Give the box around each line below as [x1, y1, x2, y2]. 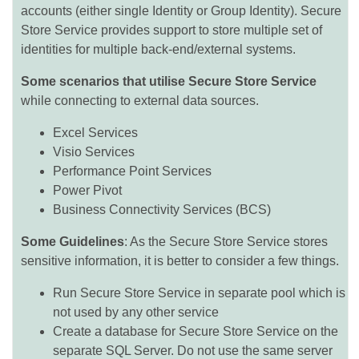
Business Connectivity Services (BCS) [53, 203, 271, 216]
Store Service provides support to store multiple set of [21, 23, 322, 37]
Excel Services [53, 126, 138, 139]
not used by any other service [53, 305, 219, 319]
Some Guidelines [21, 235, 124, 248]
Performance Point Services [53, 164, 212, 178]
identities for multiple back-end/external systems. [21, 42, 296, 56]
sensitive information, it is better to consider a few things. [21, 254, 339, 268]
